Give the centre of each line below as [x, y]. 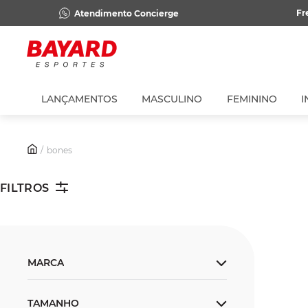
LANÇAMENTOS [79, 99]
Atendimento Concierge [126, 13]
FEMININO [252, 99]
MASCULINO [172, 99]
